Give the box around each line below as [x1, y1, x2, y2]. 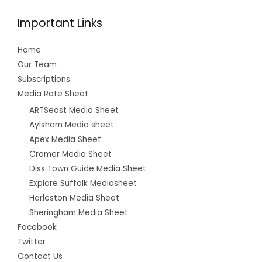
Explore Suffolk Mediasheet [29, 178, 137, 189]
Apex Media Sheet [29, 134, 101, 146]
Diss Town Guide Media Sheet [29, 163, 146, 175]
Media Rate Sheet [18, 88, 88, 99]
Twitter [18, 236, 46, 248]
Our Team [18, 58, 57, 70]
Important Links [18, 15, 102, 31]
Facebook [18, 222, 57, 233]
